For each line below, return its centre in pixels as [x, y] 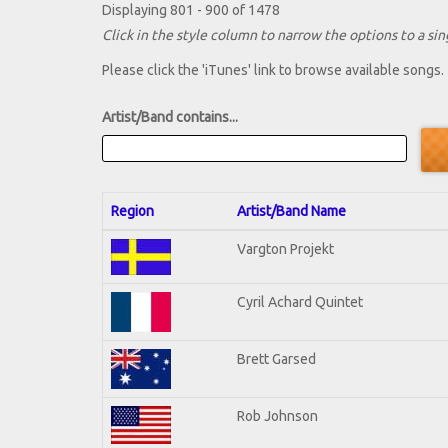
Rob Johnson [277, 415]
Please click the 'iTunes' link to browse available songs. [273, 70]
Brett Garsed [276, 358]
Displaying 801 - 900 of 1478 [191, 10]
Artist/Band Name [291, 210]
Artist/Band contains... [170, 117]
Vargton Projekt [285, 248]
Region [132, 210]
